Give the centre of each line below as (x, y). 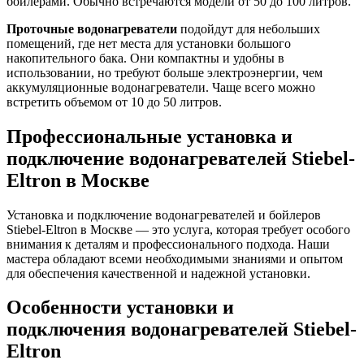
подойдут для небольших (249, 28)
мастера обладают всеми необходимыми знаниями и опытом (175, 258)
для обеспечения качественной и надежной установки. (158, 273)
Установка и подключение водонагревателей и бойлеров (164, 214)
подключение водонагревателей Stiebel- (181, 158)
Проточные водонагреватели (92, 28)
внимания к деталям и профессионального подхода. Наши (168, 244)
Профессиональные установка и (149, 136)
